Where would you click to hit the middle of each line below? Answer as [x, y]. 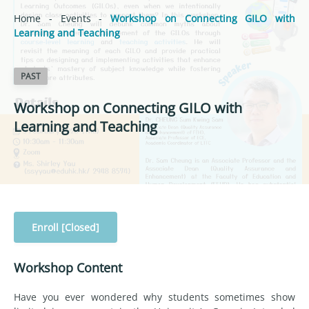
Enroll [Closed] [66, 227]
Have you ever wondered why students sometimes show [154, 297]
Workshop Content [68, 267]
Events [76, 18]
